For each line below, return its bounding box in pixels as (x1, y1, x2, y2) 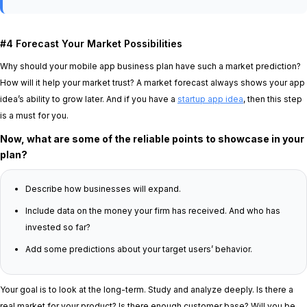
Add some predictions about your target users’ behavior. (25, 244, 252, 254)
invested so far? (25, 222, 90, 232)
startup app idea (177, 94, 243, 104)
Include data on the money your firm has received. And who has (25, 206, 280, 216)
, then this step (243, 94, 302, 104)
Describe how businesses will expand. (25, 184, 181, 194)
